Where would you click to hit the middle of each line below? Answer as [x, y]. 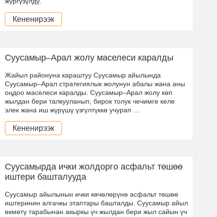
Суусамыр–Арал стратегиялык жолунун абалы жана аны [95, 84]
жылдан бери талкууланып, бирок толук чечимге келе [90, 101]
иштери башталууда [46, 177]
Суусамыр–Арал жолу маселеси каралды [89, 57]
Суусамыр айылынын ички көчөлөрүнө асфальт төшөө [92, 194]
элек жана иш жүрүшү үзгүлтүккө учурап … [72, 110]
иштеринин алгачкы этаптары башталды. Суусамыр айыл [96, 203]
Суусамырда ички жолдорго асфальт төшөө [94, 166]
